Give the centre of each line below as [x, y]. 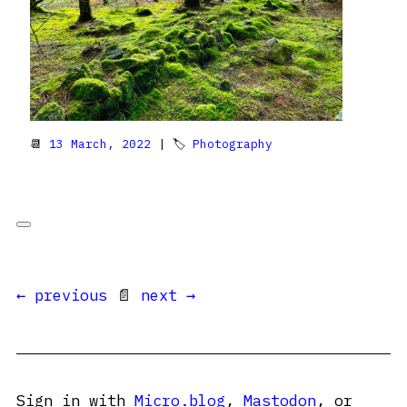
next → [168, 295]
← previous [62, 295]
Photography [233, 144]
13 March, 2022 [100, 144]
